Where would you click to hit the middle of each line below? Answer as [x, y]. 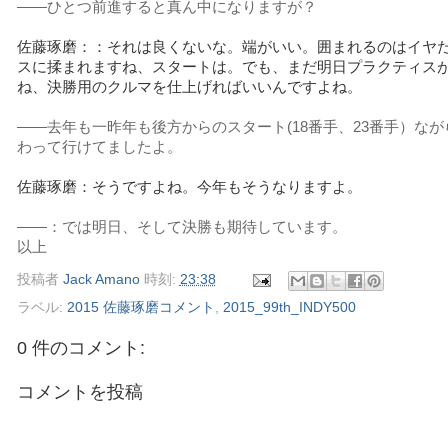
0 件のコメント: [80, 347]
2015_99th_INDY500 [289, 307]
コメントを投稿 [79, 392]
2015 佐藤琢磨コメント [140, 307]
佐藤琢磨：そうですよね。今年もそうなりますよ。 [189, 187]
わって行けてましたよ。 [99, 147]
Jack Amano [101, 280]
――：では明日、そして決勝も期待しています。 [181, 227]
